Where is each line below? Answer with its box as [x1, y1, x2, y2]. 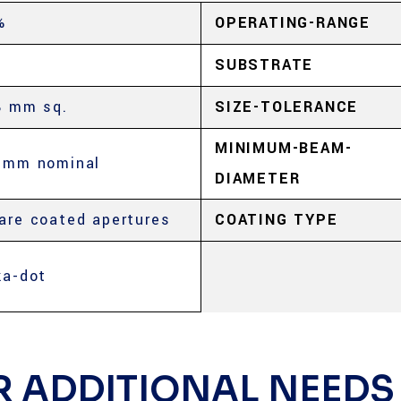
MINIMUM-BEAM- [215, 138, 353, 158]
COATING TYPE [215, 209, 338, 230]
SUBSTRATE [215, 55, 314, 75]
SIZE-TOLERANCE [215, 97, 359, 117]
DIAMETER [215, 168, 301, 189]
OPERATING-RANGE [215, 13, 371, 33]
